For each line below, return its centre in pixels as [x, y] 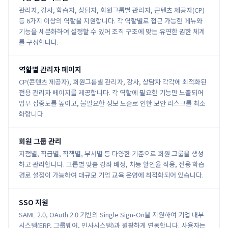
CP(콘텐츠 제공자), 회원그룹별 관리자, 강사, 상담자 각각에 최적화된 [113, 82]
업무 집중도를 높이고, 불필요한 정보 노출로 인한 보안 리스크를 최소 [112, 103]
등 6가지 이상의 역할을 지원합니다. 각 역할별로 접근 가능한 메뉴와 [111, 21]
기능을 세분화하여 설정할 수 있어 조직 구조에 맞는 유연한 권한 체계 [112, 31]
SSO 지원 [34, 202]
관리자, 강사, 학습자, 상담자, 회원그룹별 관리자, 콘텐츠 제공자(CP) [112, 10]
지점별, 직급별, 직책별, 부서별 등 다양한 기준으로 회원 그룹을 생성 [111, 153]
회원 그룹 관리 [40, 141]
